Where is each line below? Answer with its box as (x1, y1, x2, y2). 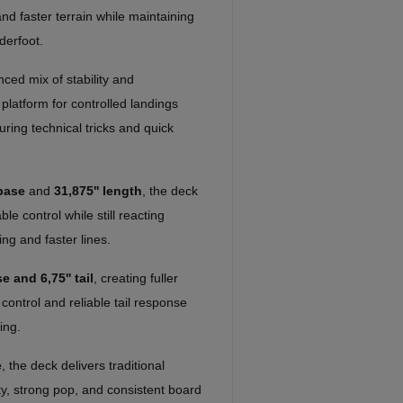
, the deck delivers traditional (2, 357, 165, 372)
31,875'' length (54, 183, 142, 198)
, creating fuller (94, 270, 178, 285)
